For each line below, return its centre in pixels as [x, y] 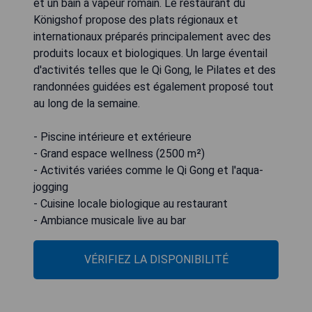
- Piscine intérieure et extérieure [112, 137]
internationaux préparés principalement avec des [152, 37]
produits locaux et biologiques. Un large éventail [150, 54]
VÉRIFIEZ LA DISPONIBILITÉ [156, 260]
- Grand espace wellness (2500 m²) [119, 154]
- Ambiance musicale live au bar [110, 221]
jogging [51, 187]
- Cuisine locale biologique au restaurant [131, 204]
